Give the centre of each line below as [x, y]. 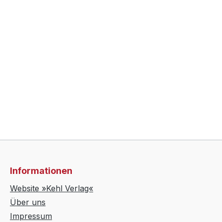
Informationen [41, 171]
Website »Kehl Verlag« [52, 189]
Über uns [28, 202]
